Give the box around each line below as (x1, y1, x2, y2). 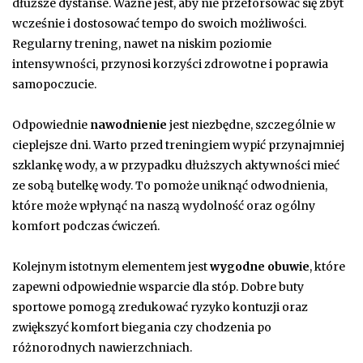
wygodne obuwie (210, 259, 310, 275)
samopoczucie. (12, 77, 96, 92)
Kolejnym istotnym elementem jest (12, 259, 210, 275)
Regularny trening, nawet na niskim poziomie (12, 36, 271, 52)
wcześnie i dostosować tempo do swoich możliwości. (12, 16, 306, 32)
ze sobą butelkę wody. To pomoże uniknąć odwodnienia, (12, 178, 327, 194)
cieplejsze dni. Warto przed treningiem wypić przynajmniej (12, 138, 344, 153)
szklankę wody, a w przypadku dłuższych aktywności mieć (12, 158, 340, 173)
